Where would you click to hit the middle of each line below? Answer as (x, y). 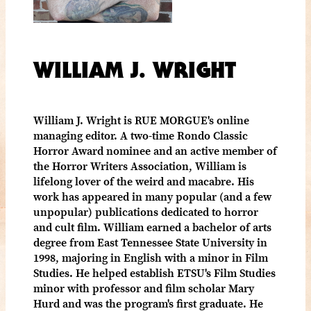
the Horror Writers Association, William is (140, 166)
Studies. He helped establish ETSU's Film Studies (154, 273)
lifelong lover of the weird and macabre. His (144, 182)
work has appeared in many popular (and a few (152, 197)
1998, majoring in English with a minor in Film (151, 258)
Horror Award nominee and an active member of (155, 151)
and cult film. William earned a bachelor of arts (152, 227)
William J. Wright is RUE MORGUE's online (141, 120)
